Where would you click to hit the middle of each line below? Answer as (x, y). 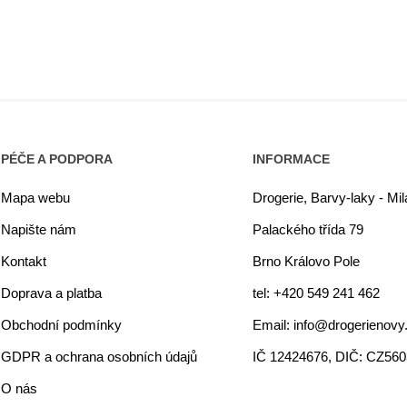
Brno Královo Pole (307, 261)
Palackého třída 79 (308, 229)
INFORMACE (292, 159)
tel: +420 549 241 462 (317, 293)
